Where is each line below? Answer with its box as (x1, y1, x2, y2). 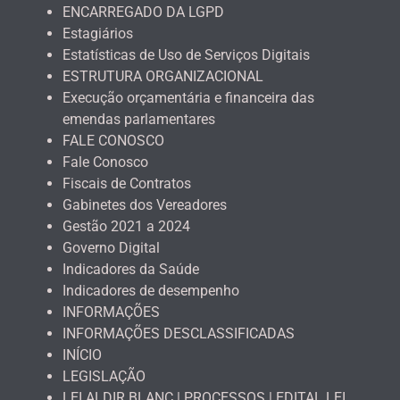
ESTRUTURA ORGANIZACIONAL (62, 67, 263, 85)
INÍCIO (62, 346, 102, 363)
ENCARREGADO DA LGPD (62, 3, 224, 21)
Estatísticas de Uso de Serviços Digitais (62, 46, 310, 63)
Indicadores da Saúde (62, 260, 199, 278)
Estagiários (62, 24, 133, 42)
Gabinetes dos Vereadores (62, 196, 227, 213)
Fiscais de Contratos (62, 174, 191, 192)
